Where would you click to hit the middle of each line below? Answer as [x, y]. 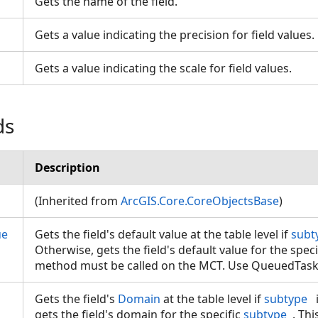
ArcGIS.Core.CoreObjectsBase [200, 201]
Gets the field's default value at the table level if [163, 234]
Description [67, 168]
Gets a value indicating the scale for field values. [166, 68]
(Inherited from [78, 201]
